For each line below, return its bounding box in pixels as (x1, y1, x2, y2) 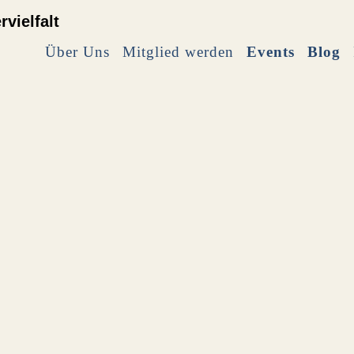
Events (247, 43, 295, 60)
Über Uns (45, 43, 110, 60)
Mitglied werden (122, 43, 234, 60)
